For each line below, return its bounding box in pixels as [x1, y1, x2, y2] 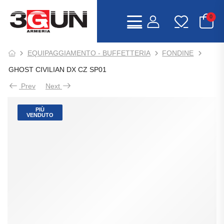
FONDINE [162, 48, 194, 57]
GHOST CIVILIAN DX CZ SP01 [8, 65, 106, 73]
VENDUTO [26, 111, 53, 118]
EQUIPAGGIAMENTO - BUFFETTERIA [27, 48, 150, 57]
